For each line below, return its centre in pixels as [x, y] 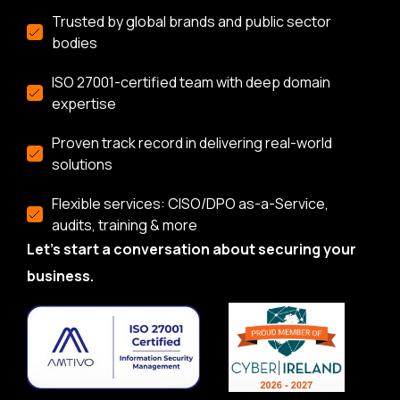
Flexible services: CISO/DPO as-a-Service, [190, 204]
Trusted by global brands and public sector [191, 22]
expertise [83, 104]
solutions [82, 165]
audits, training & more [124, 225]
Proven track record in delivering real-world [192, 143]
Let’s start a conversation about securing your [192, 250]
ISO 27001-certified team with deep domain [191, 83]
